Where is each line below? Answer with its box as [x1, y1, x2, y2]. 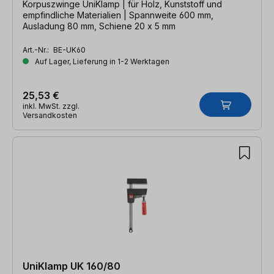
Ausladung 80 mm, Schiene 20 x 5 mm [23, 20, 176, 31]
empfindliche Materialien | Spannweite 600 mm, [23, 9, 213, 20]
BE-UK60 [53, 45, 86, 54]
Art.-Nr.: [23, 45, 51, 54]
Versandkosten [23, 110, 77, 120]
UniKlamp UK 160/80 [23, 259, 120, 272]
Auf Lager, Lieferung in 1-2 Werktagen [33, 56, 169, 66]
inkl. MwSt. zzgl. [23, 101, 80, 111]
